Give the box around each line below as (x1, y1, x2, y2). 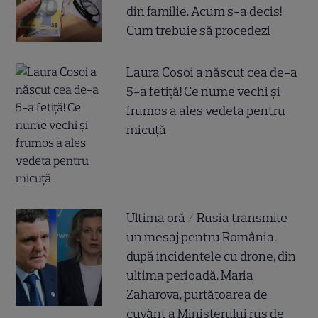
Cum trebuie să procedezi (126, 23, 271, 39)
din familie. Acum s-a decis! (126, 4, 283, 20)
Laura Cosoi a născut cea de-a (126, 65, 298, 81)
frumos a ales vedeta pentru (126, 103, 286, 119)
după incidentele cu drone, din (126, 248, 297, 265)
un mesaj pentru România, (126, 229, 277, 246)
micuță (126, 122, 167, 138)
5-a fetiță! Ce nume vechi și (126, 84, 281, 100)
